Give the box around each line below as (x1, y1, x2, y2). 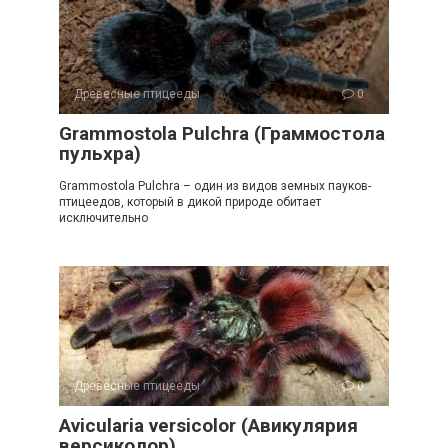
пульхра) (59, 142, 141, 165)
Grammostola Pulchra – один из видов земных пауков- (59, 179, 371, 193)
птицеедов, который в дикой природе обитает (59, 195, 321, 209)
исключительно (59, 211, 148, 225)
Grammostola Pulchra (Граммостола (59, 122, 385, 145)
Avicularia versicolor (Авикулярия (59, 414, 358, 437)
